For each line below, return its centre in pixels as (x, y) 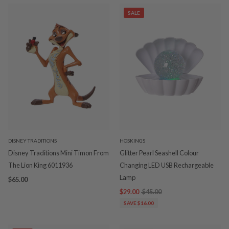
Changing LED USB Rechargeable (167, 165)
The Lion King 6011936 (40, 165)
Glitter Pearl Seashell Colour (159, 153)
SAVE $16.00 (139, 203)
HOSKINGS (132, 140)
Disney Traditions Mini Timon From (59, 153)
